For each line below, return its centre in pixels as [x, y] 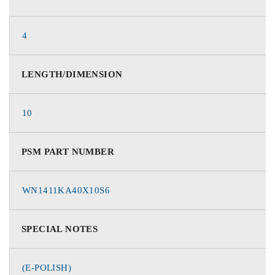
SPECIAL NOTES [60, 229]
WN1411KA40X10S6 [66, 190]
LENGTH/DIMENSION [72, 74]
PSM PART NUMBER [68, 152]
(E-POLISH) [47, 268]
